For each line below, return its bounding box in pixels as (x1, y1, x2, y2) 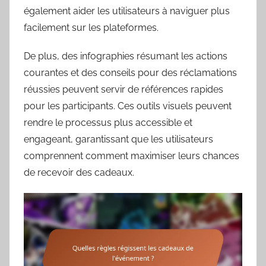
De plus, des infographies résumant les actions (24, 50, 227, 62)
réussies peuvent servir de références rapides (24, 84, 223, 96)
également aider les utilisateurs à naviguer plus (24, 5, 230, 17)
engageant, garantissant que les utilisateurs (24, 134, 213, 145)
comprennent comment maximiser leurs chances (24, 150, 239, 162)
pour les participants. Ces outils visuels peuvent (24, 100, 232, 112)
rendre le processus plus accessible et (24, 117, 192, 129)
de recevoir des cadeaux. (24, 167, 134, 179)
